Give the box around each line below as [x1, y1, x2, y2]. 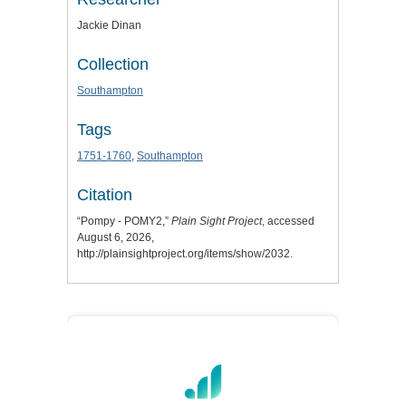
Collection [77, 55, 149, 74]
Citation [77, 186, 132, 205]
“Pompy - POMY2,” [77, 215, 171, 228]
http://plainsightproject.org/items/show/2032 [77, 247, 290, 261]
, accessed [262, 215, 314, 228]
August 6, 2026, [77, 231, 154, 245]
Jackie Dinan [77, 19, 141, 33]
